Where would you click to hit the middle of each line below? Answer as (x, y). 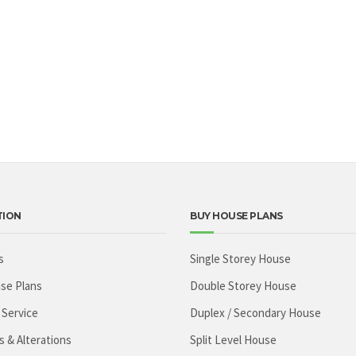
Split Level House (233, 340)
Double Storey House (243, 286)
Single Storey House (240, 259)
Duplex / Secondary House (255, 313)
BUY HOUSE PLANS (236, 216)
